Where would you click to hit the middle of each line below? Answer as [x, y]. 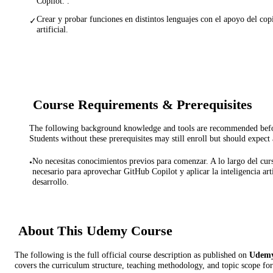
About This [52, 231]
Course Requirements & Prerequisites [143, 104]
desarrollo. [51, 182]
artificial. [52, 30]
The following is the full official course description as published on [132, 254]
